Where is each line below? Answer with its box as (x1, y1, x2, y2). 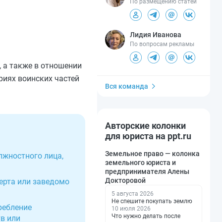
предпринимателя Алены (105, 167, 189, 175)
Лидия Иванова (130, 30, 181, 39)
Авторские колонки (105, 120, 186, 131)
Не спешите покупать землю (111, 197, 192, 205)
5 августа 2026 (111, 190, 154, 197)
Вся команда (105, 82, 148, 90)
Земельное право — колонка (105, 149, 200, 158)
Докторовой (105, 176, 146, 184)
